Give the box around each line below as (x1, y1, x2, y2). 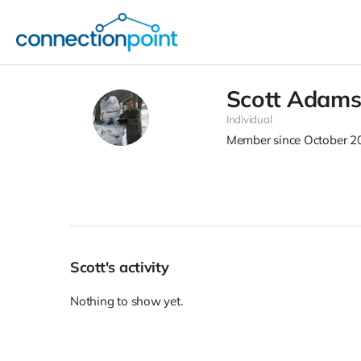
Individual (226, 113, 272, 126)
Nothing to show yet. (70, 293, 183, 309)
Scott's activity (79, 258, 169, 276)
